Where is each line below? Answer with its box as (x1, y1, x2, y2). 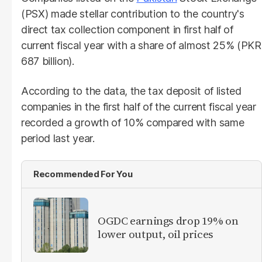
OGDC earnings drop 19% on (98, 212, 239, 228)
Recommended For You (33, 168, 133, 180)
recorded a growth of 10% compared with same (21, 116, 244, 129)
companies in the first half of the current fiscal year (21, 100, 256, 113)
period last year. (21, 132, 95, 144)
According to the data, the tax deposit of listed (21, 84, 242, 97)
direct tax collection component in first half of (21, 23, 233, 36)
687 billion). (21, 54, 74, 67)
